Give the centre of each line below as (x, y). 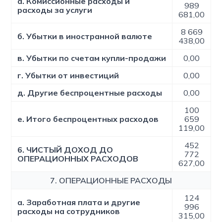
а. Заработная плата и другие (79, 202)
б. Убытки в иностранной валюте (85, 36)
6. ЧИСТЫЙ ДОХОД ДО (65, 150)
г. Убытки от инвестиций (68, 75)
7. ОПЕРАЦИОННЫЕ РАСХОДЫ (111, 180)
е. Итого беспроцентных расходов (88, 119)
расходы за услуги (55, 10)
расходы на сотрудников (69, 211)
